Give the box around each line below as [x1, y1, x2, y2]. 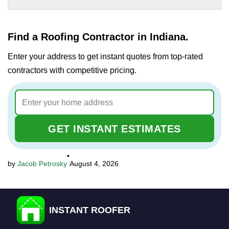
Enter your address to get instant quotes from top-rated [8, 52, 203, 61]
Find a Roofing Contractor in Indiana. [8, 31, 189, 43]
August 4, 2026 [70, 159, 119, 168]
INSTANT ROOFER [49, 204, 130, 215]
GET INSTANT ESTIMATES [48, 123, 181, 135]
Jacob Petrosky [17, 159, 67, 168]
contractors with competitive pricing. [8, 66, 136, 75]
